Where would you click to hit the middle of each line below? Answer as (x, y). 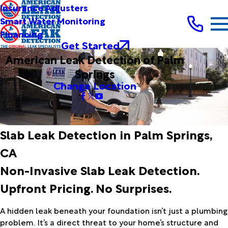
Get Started (90, 45)
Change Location (95, 85)
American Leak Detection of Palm (95, 59)
